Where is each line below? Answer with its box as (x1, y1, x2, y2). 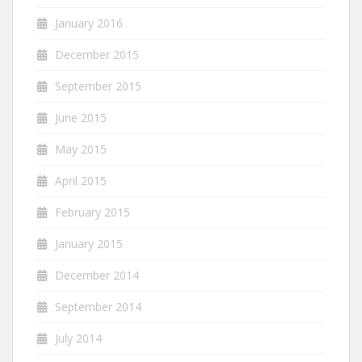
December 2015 (55, 47, 139, 62)
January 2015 (55, 236, 123, 251)
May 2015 (55, 141, 107, 157)
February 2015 (55, 204, 130, 220)
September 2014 (55, 299, 141, 314)
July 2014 (55, 330, 102, 346)
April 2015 (55, 173, 107, 188)
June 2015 (55, 110, 107, 125)
